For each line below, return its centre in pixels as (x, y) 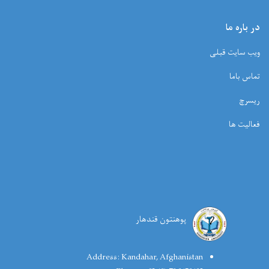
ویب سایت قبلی (235, 53)
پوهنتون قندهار (161, 219)
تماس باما (245, 77)
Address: (103, 257)
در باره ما (243, 28)
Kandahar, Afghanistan (161, 257)
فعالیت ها (244, 125)
